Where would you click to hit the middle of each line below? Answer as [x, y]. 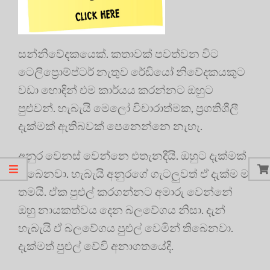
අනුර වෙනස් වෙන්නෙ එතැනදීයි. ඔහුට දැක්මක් [132, 155]
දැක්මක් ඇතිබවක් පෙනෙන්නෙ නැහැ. [110, 126]
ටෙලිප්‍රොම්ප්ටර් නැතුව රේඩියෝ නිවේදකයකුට [132, 72]
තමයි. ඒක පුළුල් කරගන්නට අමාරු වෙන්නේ [125, 192]
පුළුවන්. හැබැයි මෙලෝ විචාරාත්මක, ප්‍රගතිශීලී [128, 108]
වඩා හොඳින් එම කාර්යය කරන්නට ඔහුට [116, 90]
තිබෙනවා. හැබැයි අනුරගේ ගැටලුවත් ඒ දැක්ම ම [133, 174]
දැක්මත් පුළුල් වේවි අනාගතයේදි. [96, 246]
